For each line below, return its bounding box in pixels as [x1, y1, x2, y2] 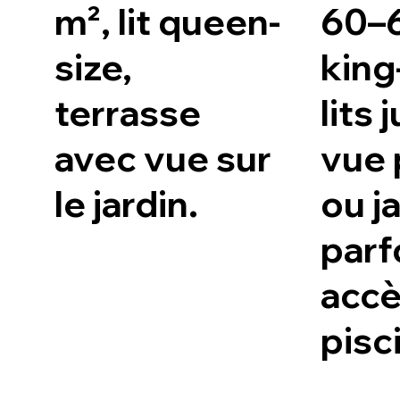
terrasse [54, 90, 202, 136]
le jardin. [54, 181, 199, 227]
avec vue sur [54, 136, 272, 181]
